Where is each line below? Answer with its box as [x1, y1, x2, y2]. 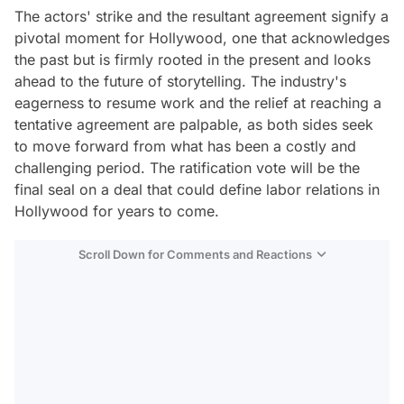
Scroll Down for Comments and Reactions [78, 246, 312, 262]
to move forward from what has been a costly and [14, 136, 356, 155]
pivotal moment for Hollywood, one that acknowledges [14, 28, 390, 47]
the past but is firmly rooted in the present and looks [14, 50, 371, 69]
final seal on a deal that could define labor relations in [14, 179, 380, 198]
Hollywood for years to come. [14, 201, 219, 220]
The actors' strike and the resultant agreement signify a [14, 6, 389, 25]
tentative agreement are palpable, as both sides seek [14, 115, 373, 133]
